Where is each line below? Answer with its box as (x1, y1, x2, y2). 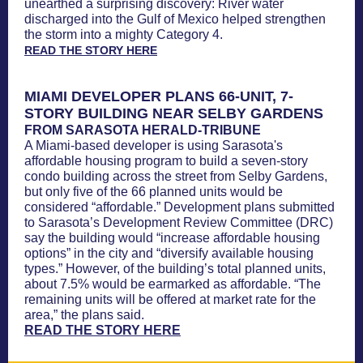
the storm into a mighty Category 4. (24, 28, 223, 41)
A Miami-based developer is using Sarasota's (24, 139, 283, 152)
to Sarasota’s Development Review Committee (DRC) (24, 216, 333, 229)
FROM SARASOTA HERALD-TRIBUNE (24, 123, 261, 137)
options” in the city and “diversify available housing (24, 246, 314, 260)
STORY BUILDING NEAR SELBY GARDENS (24, 105, 323, 122)
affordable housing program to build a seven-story (24, 154, 308, 168)
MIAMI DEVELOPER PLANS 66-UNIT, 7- (24, 88, 293, 105)
